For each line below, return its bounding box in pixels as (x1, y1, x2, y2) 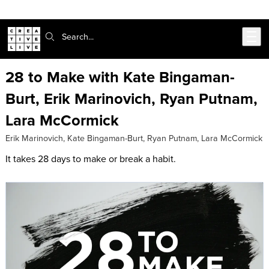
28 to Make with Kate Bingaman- (5, 65, 235, 88)
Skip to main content (8, 8, 95, 22)
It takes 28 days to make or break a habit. (5, 151, 176, 165)
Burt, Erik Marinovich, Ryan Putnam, (5, 87, 258, 110)
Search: (40, 29, 68, 43)
